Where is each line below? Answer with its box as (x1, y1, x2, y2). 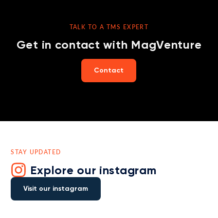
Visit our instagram (23, 184, 89, 193)
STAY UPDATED (11, 147, 61, 156)
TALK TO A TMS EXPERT (69, 22, 149, 31)
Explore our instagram (30, 163, 157, 177)
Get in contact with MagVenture (16, 37, 202, 52)
